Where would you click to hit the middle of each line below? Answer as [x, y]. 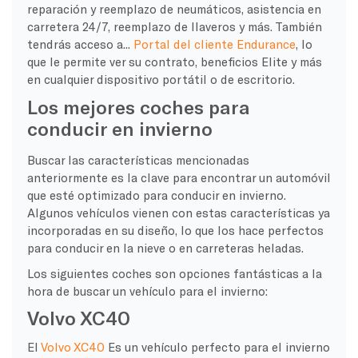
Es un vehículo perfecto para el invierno [217, 346]
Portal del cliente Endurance [214, 44]
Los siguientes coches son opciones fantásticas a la [174, 273]
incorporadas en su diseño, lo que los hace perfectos [175, 230]
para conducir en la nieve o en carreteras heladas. [165, 247]
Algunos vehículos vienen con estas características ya [178, 212]
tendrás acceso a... [80, 44]
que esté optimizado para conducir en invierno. [156, 195]
